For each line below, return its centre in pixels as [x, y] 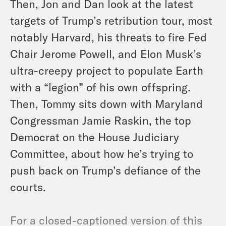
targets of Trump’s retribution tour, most [111, 20]
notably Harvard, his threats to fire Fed [108, 37]
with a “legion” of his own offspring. [100, 87]
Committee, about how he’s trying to [102, 153]
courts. [28, 186]
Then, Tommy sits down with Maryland [106, 103]
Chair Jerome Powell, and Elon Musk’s [106, 53]
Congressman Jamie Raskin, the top [101, 120]
